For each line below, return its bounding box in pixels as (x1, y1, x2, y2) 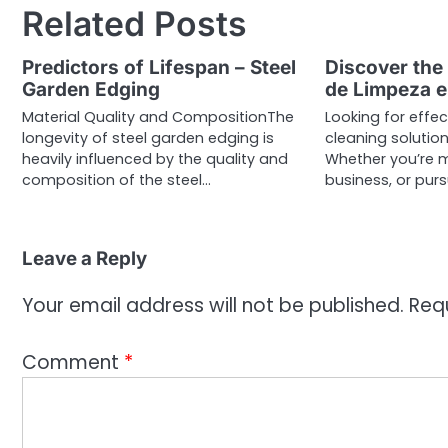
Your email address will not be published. (22, 292, 404, 320)
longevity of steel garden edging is (22, 128, 274, 149)
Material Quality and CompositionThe (22, 107, 294, 128)
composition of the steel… (22, 170, 211, 191)
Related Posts (22, 3, 247, 45)
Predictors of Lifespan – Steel (22, 56, 296, 80)
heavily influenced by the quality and (22, 149, 288, 170)
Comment (22, 348, 124, 376)
